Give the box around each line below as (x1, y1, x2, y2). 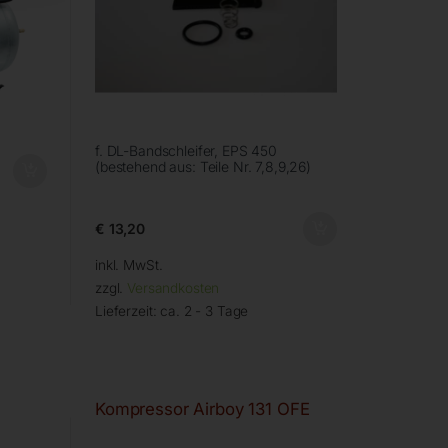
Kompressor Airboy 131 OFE (94, 399, 310, 420)
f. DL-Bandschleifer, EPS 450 (94, 142, 278, 160)
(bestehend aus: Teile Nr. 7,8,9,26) (94, 158, 312, 176)
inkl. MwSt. (94, 257, 163, 274)
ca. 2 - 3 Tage (160, 303, 249, 320)
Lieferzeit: (94, 303, 161, 320)
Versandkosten (127, 280, 220, 297)
